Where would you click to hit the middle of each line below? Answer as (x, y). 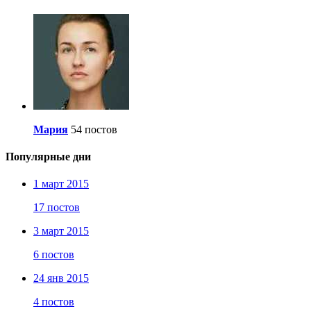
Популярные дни (48, 157)
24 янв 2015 (61, 278)
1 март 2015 (61, 184)
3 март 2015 (61, 231)
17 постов (57, 208)
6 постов (54, 255)
